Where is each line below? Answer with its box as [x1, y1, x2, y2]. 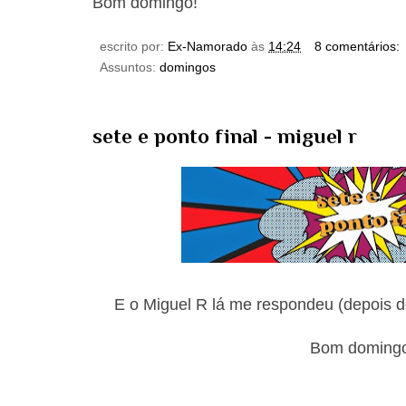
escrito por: [100, 38, 168, 53]
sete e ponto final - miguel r [92, 123, 357, 148]
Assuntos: [100, 59, 159, 74]
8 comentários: [314, 38, 403, 53]
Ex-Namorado [168, 38, 247, 53]
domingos [159, 59, 216, 74]
